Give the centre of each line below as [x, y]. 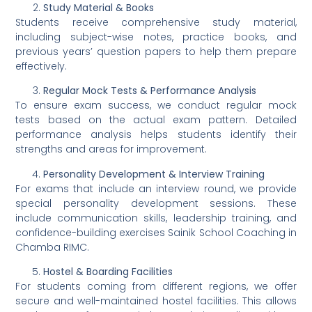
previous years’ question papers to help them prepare [156, 52]
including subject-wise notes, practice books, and [156, 37]
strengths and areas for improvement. [111, 149]
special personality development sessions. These [156, 203]
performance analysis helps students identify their [156, 135]
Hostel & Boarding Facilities [108, 272]
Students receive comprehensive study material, [156, 23]
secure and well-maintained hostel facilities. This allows [156, 301]
